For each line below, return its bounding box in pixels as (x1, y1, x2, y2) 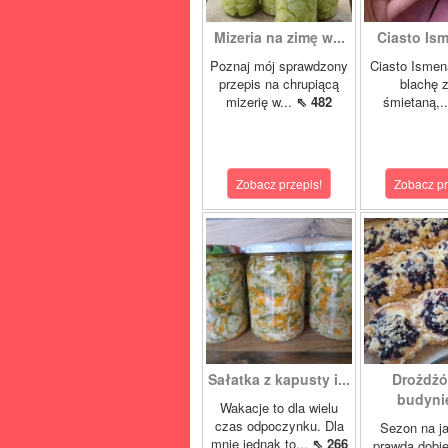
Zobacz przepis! (236, 175, 322, 192)
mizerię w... (226, 92, 296, 111)
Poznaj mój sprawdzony (210, 56, 348, 75)
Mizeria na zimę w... (213, 27, 345, 47)
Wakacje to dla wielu (220, 398, 338, 417)
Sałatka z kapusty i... (208, 369, 350, 389)
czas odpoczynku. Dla (214, 416, 344, 435)
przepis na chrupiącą (219, 74, 339, 93)
